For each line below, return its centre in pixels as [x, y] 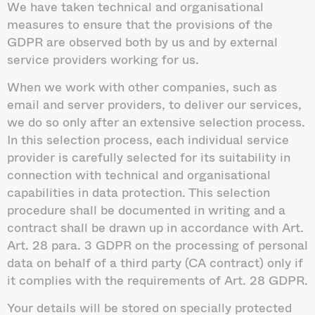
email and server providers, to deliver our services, [154, 104]
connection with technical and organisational [139, 174]
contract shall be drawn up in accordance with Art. [155, 227]
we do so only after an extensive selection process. [156, 121]
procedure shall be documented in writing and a [146, 209]
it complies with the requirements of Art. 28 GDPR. [157, 279]
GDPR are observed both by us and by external [142, 41]
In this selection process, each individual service [148, 139]
